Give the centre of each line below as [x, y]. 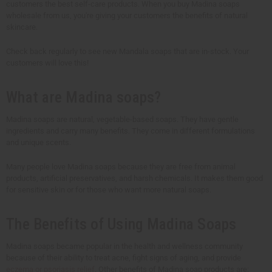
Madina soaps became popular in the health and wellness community [124, 246]
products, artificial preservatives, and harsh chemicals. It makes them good [134, 178]
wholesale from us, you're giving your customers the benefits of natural [127, 15]
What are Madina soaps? [84, 97]
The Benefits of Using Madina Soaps [121, 224]
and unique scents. [39, 142]
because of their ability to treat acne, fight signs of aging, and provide [124, 257]
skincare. [22, 27]
